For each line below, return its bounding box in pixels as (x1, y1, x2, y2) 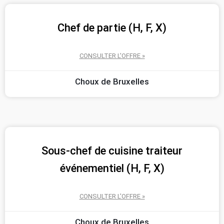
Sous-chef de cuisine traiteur (41, 144, 182, 157)
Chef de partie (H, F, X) (57, 21, 166, 34)
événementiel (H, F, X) (59, 161, 164, 174)
